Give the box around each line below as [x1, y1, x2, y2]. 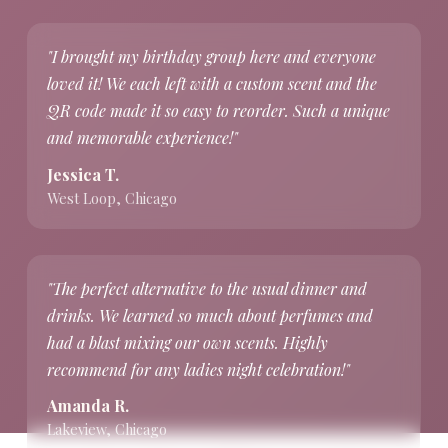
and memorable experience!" [47, 127, 239, 149]
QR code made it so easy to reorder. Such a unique [47, 100, 391, 122]
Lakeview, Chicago [47, 419, 168, 440]
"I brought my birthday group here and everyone [47, 46, 377, 68]
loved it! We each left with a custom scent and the [47, 73, 378, 95]
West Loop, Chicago [47, 187, 178, 208]
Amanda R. [47, 395, 130, 417]
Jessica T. [47, 163, 120, 185]
